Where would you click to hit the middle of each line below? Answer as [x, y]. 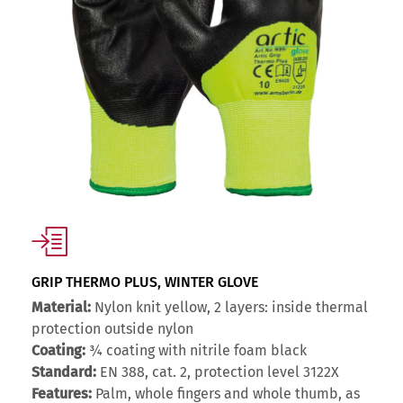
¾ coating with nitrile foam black [196, 351]
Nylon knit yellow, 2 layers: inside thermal [229, 308]
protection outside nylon [112, 329]
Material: [61, 308]
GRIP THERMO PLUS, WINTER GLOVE [145, 282]
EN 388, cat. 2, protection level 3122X [218, 372]
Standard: [64, 372]
